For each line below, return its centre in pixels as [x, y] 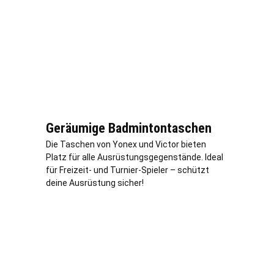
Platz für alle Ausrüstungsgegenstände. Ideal [135, 157]
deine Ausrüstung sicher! [95, 183]
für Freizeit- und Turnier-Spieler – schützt [128, 170]
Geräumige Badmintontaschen [129, 128]
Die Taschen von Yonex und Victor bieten [126, 144]
